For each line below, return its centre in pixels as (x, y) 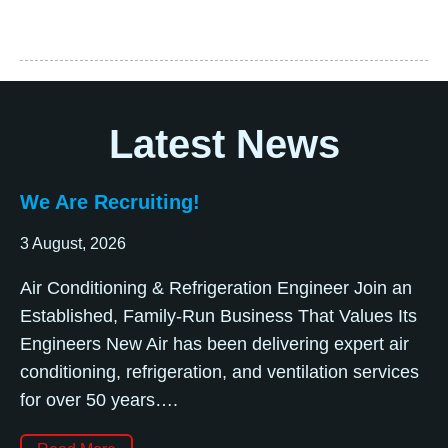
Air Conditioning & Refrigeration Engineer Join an (216, 288)
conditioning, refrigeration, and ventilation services (219, 372)
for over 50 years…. (99, 400)
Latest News (224, 143)
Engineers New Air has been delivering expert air (214, 344)
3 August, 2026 (73, 244)
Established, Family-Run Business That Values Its (218, 316)
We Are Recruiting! (110, 201)
